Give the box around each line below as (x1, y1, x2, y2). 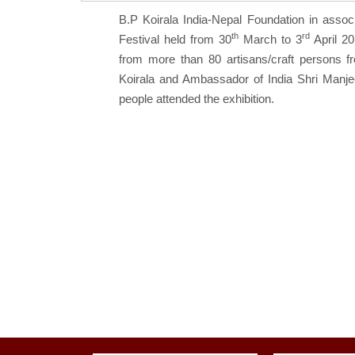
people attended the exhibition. (119, 92, 274, 106)
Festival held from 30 (119, 32, 231, 47)
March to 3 (238, 32, 302, 47)
